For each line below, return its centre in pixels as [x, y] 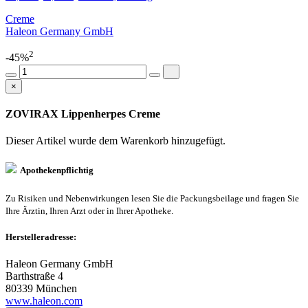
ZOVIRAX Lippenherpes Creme [83, 113]
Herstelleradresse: [41, 236]
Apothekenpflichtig [55, 170]
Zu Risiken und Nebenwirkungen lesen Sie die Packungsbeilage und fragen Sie [152, 198]
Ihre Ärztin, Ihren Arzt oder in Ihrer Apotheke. [89, 210]
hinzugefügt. [198, 141]
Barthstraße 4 [34, 276]
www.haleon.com [44, 300]
